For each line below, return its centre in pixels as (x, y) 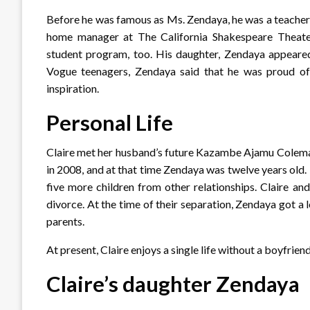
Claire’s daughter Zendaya (173, 283)
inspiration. (73, 88)
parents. (65, 221)
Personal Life (110, 122)
